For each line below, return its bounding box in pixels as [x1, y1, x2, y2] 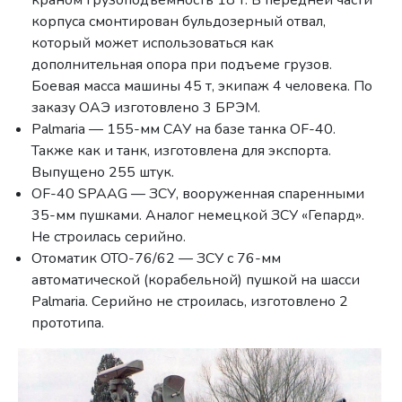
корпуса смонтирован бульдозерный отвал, [31, 12, 327, 32]
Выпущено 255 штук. [31, 162, 175, 183]
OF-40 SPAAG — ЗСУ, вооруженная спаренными [31, 184, 365, 205]
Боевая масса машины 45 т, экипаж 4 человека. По [31, 76, 373, 97]
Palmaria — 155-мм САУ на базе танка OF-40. [31, 119, 336, 140]
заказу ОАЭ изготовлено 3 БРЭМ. [31, 98, 261, 118]
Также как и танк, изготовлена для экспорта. [31, 141, 332, 162]
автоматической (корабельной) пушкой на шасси [31, 270, 361, 291]
